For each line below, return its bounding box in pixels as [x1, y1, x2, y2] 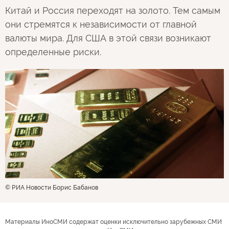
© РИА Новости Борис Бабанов [5, 184, 98, 191]
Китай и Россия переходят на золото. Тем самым [5, 5, 220, 16]
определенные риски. [5, 47, 101, 57]
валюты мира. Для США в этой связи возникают [5, 33, 211, 43]
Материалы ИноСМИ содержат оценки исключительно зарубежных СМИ [5, 218, 222, 225]
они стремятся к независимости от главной [5, 19, 197, 30]
